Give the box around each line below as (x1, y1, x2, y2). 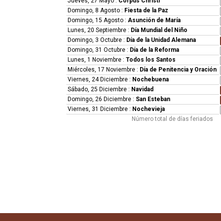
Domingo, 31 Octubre (68, 46, 126, 53)
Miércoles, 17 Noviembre (68, 66, 136, 73)
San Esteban (136, 96, 171, 103)
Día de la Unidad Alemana (126, 37, 196, 43)
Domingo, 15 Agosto (68, 17, 124, 24)
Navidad (131, 86, 154, 93)
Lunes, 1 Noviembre (68, 56, 122, 63)
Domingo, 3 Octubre (68, 37, 122, 43)
